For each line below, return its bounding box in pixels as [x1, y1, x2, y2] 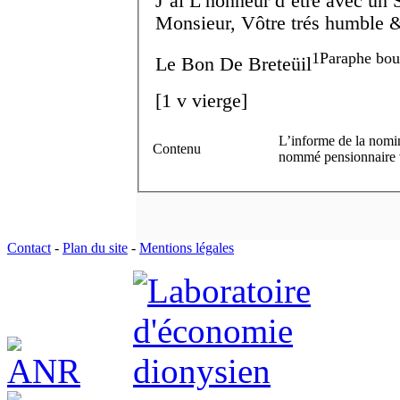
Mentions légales [139, 239, 234, 255]
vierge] [187, 89, 247, 112]
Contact [7, 239, 51, 255]
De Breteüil [214, 53, 312, 75]
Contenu [153, 140, 201, 156]
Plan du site [62, 239, 128, 255]
